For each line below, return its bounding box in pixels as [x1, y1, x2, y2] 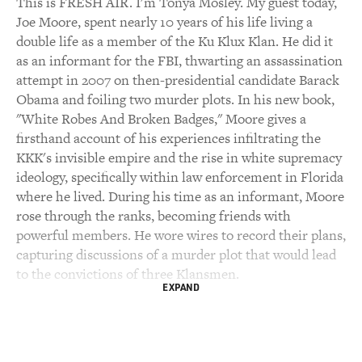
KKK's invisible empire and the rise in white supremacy [16, 148, 342, 167]
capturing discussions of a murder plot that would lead [16, 245, 336, 264]
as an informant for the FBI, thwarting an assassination [16, 51, 343, 70]
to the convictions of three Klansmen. [16, 264, 239, 284]
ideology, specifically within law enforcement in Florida [16, 167, 343, 187]
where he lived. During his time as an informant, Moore [16, 187, 344, 206]
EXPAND [162, 280, 200, 293]
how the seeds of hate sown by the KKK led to [16, 322, 283, 342]
